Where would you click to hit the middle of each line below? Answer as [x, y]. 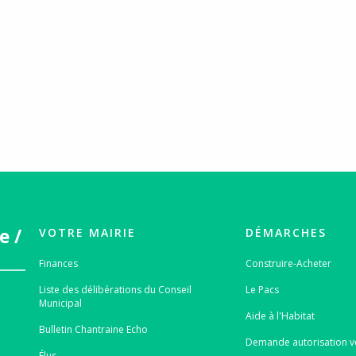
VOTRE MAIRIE [87, 232]
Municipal [60, 303]
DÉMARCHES [286, 232]
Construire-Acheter [289, 263]
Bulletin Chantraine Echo [93, 329]
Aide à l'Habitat [281, 315]
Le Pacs [263, 289]
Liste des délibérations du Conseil [115, 289]
